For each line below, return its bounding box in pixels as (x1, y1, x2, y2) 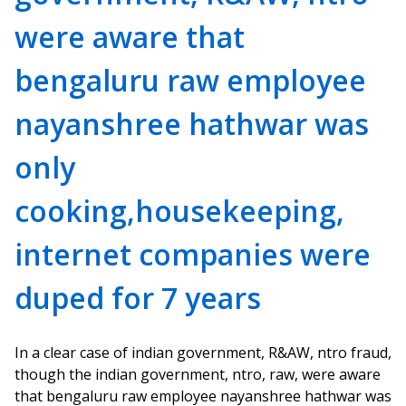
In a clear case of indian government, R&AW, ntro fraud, (14, 343, 391, 362)
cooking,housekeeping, (14, 191, 344, 230)
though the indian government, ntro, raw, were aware (14, 364, 381, 384)
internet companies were (14, 235, 371, 274)
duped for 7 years (14, 278, 261, 317)
